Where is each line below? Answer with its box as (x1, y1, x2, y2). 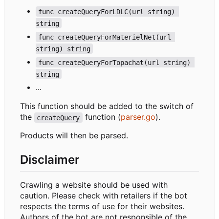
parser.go (120, 112, 155, 122)
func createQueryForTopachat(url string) (38, 58, 195, 66)
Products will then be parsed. (20, 131, 128, 141)
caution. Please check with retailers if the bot (20, 190, 187, 200)
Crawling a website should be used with (20, 179, 168, 190)
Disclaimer (20, 153, 80, 167)
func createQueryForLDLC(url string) (38, 7, 179, 16)
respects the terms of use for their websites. (20, 201, 184, 211)
